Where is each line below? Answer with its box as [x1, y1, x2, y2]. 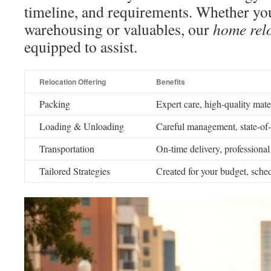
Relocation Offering [39, 76, 106, 87]
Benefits [156, 76, 185, 87]
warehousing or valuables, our [24, 19, 213, 39]
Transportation [39, 142, 94, 155]
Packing [39, 97, 70, 110]
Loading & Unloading [39, 120, 124, 132]
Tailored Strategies [39, 165, 110, 177]
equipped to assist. [24, 36, 137, 57]
